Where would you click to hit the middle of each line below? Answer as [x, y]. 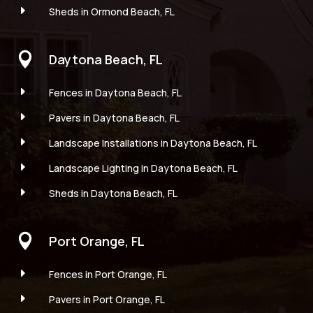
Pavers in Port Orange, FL [107, 299]
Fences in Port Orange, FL [108, 274]
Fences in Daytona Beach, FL [115, 92]
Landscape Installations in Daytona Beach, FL [153, 143]
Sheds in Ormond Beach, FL [111, 11]
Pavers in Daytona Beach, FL [114, 117]
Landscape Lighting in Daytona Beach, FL [143, 168]
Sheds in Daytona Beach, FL [113, 193]
